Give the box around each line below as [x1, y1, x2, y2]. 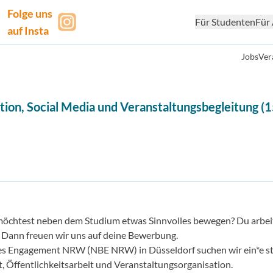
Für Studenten [194, 16, 255, 27]
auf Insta [7, 24, 49, 37]
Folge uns [7, 7, 53, 20]
